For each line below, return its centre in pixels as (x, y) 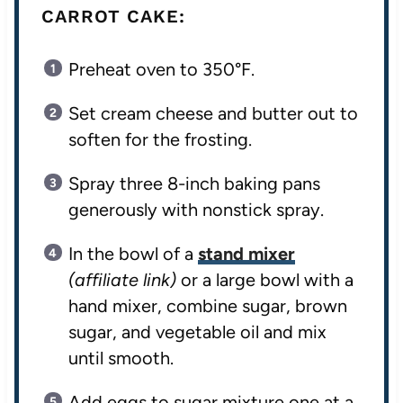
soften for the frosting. (160, 140)
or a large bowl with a (264, 280)
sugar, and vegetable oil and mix (197, 332)
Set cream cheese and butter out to (213, 114)
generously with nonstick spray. (196, 210)
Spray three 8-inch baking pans (194, 184)
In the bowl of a (133, 254)
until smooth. (121, 358)
